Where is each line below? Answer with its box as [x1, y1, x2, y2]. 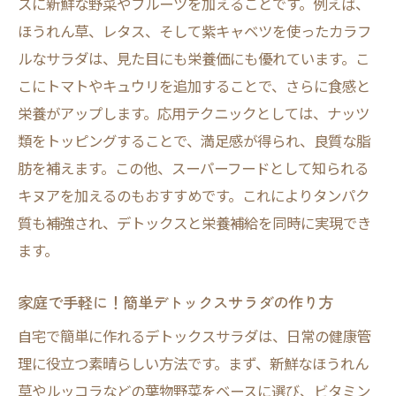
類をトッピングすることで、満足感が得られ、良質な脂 [18, 130, 370, 151]
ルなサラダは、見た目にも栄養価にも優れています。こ [18, 48, 369, 69]
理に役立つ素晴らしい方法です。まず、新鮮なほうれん [18, 353, 369, 374]
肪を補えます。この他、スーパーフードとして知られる [18, 157, 369, 179]
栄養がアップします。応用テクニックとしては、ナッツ [18, 103, 369, 124]
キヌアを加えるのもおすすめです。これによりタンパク [18, 185, 369, 206]
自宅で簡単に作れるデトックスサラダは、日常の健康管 [18, 325, 371, 346]
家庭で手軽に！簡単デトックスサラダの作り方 [18, 291, 333, 313]
